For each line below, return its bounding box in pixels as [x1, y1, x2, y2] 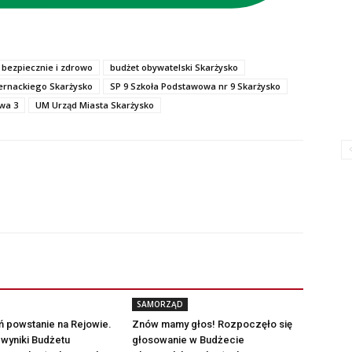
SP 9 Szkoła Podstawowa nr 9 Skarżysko [110, 79, 280, 92]
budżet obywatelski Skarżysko [110, 60, 238, 73]
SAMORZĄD [137, 298, 183, 310]
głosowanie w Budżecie [132, 333, 244, 346]
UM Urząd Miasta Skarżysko [35, 98, 154, 111]
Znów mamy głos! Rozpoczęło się [132, 317, 292, 330]
